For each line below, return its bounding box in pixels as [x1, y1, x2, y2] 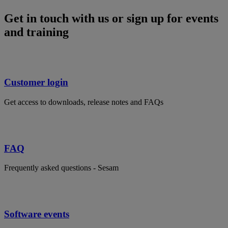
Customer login [4, 77, 68, 88]
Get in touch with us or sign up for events [4, 11, 218, 25]
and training [4, 25, 69, 39]
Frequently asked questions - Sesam [4, 163, 119, 173]
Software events [4, 209, 69, 220]
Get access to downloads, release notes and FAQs [4, 98, 163, 107]
